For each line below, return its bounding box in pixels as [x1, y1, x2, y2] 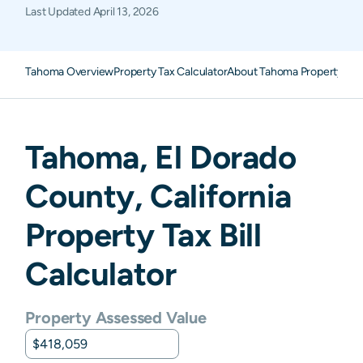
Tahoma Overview [25, 65, 114, 78]
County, [25, 177, 151, 215]
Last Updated [25, 5, 93, 18]
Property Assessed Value [25, 308, 207, 327]
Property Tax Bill [25, 216, 262, 254]
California [150, 177, 292, 215]
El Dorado [155, 138, 297, 176]
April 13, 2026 [92, 5, 159, 18]
